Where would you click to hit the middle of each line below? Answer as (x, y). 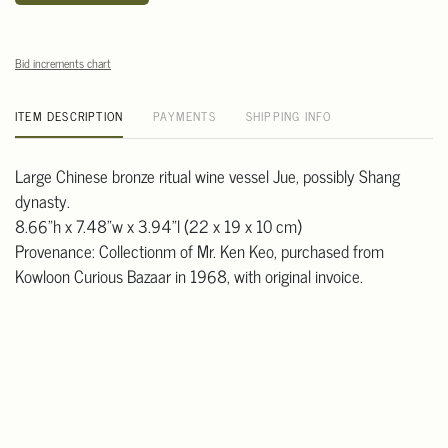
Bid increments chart (63, 63)
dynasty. (42, 201)
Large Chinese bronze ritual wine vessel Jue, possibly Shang (207, 176)
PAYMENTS (184, 116)
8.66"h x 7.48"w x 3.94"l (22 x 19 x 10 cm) (158, 226)
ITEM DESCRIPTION (69, 116)
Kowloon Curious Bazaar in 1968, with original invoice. (189, 276)
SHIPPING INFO (288, 116)
